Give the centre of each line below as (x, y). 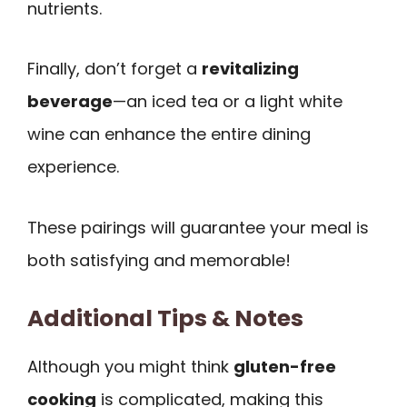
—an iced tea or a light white (228, 102)
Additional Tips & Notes (165, 318)
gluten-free (285, 366)
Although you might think (130, 366)
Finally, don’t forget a (114, 69)
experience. (73, 167)
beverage (70, 102)
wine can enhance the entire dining (169, 134)
